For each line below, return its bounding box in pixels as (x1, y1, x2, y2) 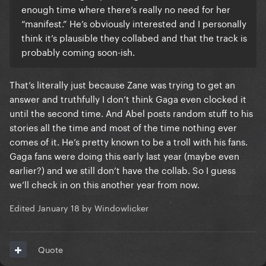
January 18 (37, 201, 80, 214)
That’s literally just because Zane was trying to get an (9, 77, 235, 91)
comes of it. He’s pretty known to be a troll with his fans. (9, 134, 248, 148)
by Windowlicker (80, 201, 148, 214)
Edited (9, 201, 37, 214)
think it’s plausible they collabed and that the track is (21, 30, 247, 45)
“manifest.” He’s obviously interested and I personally (21, 15, 246, 30)
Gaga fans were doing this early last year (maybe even (9, 148, 239, 163)
